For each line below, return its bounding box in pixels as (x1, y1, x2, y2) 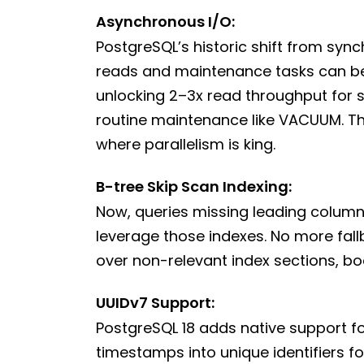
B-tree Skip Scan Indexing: (96, 176, 292, 197)
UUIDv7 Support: (96, 292, 214, 314)
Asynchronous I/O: (96, 11, 235, 32)
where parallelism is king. (96, 134, 275, 155)
